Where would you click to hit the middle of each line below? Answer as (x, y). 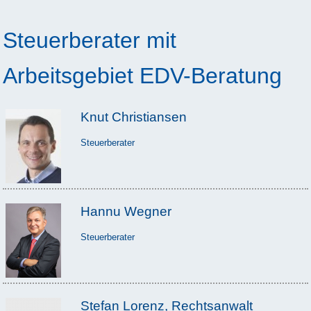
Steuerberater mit (90, 41)
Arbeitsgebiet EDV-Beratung (142, 76)
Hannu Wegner (126, 211)
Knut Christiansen (133, 117)
